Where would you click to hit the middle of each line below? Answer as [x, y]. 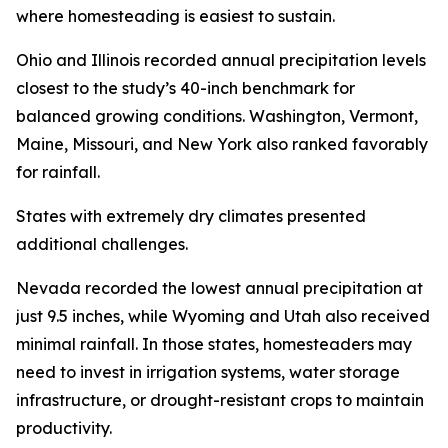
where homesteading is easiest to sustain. [175, 16]
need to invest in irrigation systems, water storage [208, 372]
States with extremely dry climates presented [191, 216]
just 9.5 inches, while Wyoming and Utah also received [223, 316]
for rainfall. [58, 172]
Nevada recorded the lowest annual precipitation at [219, 288]
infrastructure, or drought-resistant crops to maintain [220, 400]
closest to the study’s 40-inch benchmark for [185, 88]
